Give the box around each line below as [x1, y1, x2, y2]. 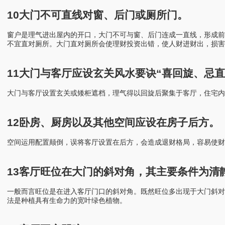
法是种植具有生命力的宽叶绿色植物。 [7, 196, 127, 204]
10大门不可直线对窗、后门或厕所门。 [7, 9, 188, 21]
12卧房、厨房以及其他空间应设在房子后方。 [7, 116, 219, 128]
